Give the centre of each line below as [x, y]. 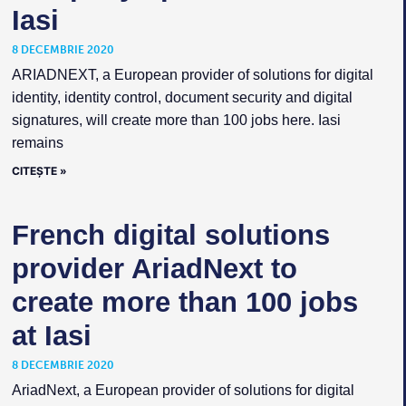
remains [38, 143]
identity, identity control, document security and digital [183, 98]
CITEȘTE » [40, 171]
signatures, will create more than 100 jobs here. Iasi [177, 121]
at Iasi [52, 336]
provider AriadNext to [155, 269]
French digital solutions [171, 236]
